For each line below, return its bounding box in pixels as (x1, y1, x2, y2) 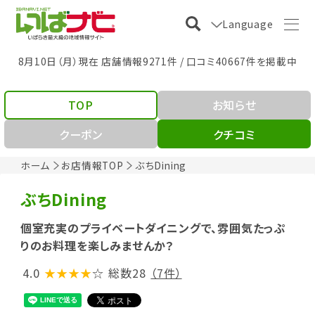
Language (222, 16, 274, 31)
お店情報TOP (61, 157, 124, 172)
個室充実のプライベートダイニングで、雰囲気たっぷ (20, 219, 285, 236)
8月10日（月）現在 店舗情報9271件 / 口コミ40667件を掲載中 (18, 53, 297, 68)
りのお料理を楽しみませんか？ (20, 237, 174, 254)
